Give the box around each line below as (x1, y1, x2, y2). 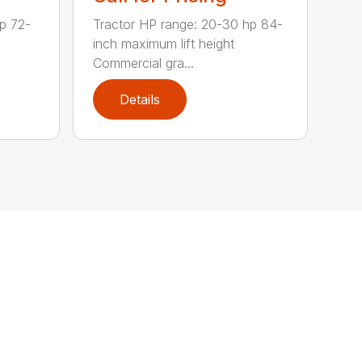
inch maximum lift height (93, 35, 235, 52)
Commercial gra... (93, 54, 195, 71)
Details (120, 90, 161, 107)
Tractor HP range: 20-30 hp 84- (93, 15, 284, 32)
